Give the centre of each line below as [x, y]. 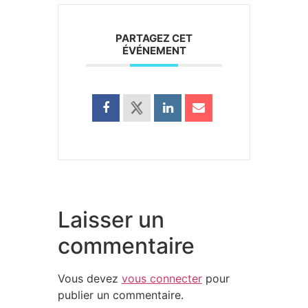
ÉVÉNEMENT [154, 51]
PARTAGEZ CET [154, 38]
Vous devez [90, 278]
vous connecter [162, 278]
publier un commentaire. [121, 295]
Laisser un [111, 220]
